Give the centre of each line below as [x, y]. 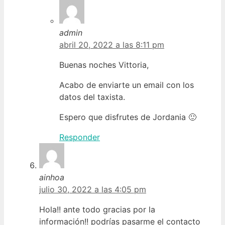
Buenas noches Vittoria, [104, 65]
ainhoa [52, 177]
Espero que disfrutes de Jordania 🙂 [128, 117]
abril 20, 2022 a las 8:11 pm [112, 44]
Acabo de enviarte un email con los [127, 85]
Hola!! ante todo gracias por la [97, 209]
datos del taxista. [92, 97]
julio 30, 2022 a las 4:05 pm [93, 189]
